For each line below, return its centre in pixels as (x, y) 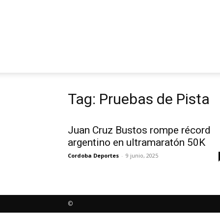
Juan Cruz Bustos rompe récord (139, 130)
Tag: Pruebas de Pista (139, 99)
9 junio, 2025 (142, 155)
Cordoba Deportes (93, 155)
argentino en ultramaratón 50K (137, 142)
